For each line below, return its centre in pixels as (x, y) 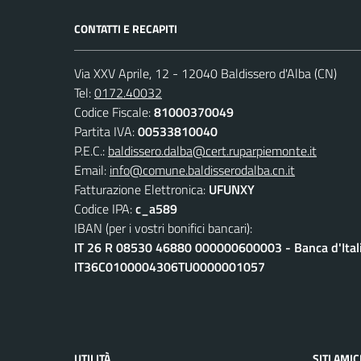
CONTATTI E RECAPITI (126, 28)
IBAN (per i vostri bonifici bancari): (163, 228)
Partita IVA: (106, 131)
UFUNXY (232, 189)
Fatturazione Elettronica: (141, 189)
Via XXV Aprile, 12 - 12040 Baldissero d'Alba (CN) (205, 73)
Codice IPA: (105, 208)
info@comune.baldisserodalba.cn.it (202, 170)
